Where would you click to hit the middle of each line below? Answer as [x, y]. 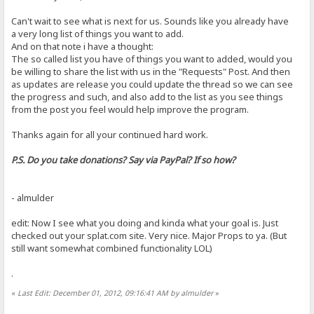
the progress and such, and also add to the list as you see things [148, 96]
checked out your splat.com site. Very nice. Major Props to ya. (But [149, 235]
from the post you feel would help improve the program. [130, 109]
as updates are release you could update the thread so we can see [152, 84]
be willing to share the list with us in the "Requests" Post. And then [151, 71]
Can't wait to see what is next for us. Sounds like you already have [150, 21]
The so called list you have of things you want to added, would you [152, 59]
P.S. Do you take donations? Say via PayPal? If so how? [124, 159]
